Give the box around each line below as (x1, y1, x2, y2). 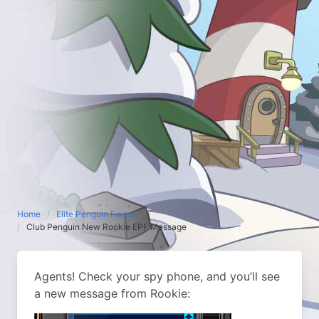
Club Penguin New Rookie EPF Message (26, 221, 187, 232)
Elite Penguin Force (56, 209, 133, 219)
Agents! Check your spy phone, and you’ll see (34, 269, 280, 283)
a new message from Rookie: (34, 286, 190, 300)
